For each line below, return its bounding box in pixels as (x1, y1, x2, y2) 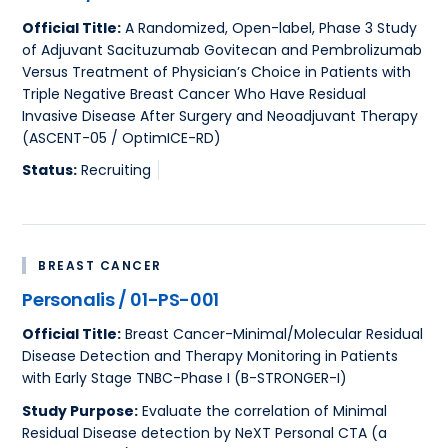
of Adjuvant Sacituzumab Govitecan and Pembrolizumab (22, 39, 423, 60)
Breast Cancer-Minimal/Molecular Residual (121, 324, 424, 345)
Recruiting (81, 160, 152, 181)
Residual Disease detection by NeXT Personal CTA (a (22, 422, 388, 443)
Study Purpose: (22, 400, 139, 421)
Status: (22, 160, 78, 181)
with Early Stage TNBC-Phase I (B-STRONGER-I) (22, 368, 348, 389)
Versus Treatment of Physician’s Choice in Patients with (22, 61, 412, 82)
